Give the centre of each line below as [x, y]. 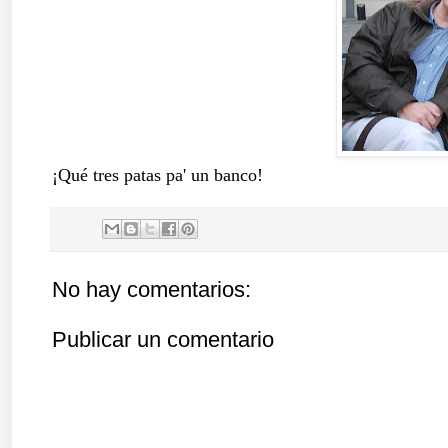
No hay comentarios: [151, 289]
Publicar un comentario [163, 339]
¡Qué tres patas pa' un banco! [157, 174]
